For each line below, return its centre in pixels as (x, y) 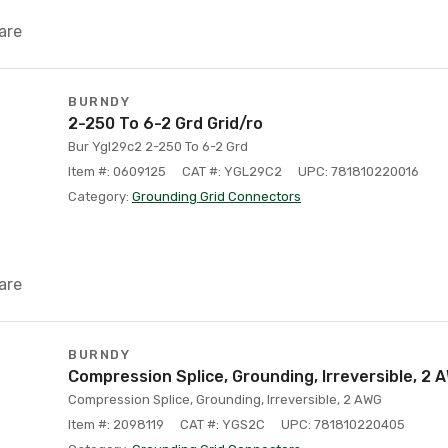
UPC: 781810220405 (343, 424)
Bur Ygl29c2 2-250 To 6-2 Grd (158, 146)
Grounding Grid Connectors (216, 196)
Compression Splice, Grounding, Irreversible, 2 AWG (225, 399)
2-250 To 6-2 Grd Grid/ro (165, 123)
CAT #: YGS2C (222, 424)
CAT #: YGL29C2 (232, 171)
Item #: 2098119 (116, 424)
